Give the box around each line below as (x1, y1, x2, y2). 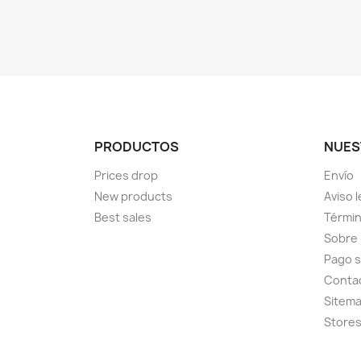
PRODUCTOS (94, 138, 179, 156)
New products (94, 189, 172, 204)
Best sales (94, 210, 151, 225)
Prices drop (94, 168, 158, 183)
